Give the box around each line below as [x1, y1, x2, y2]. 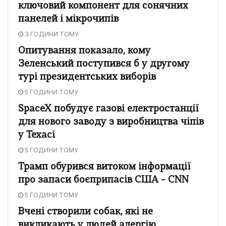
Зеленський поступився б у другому [18, 59, 190, 69]
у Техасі [18, 130, 55, 140]
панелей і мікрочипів [18, 14, 119, 24]
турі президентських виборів [18, 72, 156, 82]
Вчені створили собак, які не [18, 207, 153, 217]
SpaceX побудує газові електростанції [18, 104, 199, 114]
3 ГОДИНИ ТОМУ [23, 30, 79, 38]
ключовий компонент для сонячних [18, 1, 188, 11]
